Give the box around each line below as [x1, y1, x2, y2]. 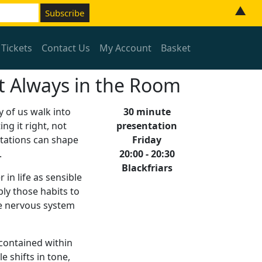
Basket [161, 42, 191, 54]
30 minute [123, 105, 171, 118]
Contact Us [42, 42, 90, 54]
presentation [116, 119, 177, 132]
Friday [132, 133, 161, 146]
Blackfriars [121, 161, 173, 174]
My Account [99, 42, 151, 54]
